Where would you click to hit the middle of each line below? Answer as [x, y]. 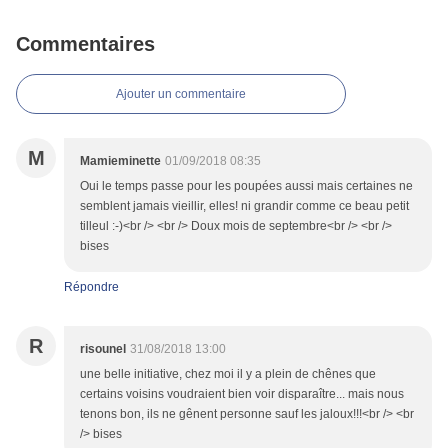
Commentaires [85, 44]
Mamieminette [120, 161]
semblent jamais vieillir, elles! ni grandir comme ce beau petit [244, 206]
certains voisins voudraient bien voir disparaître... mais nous [242, 394]
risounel [103, 349]
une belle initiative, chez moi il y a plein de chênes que [228, 374]
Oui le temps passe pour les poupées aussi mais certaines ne [246, 186]
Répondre [91, 287]
